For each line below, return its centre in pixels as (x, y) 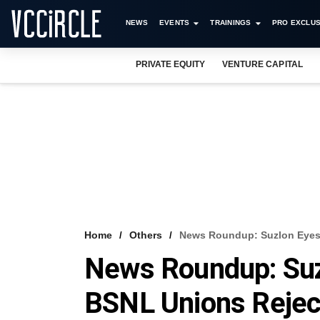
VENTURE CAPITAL (262, 64)
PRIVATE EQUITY (171, 64)
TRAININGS (231, 22)
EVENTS (174, 22)
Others (146, 235)
